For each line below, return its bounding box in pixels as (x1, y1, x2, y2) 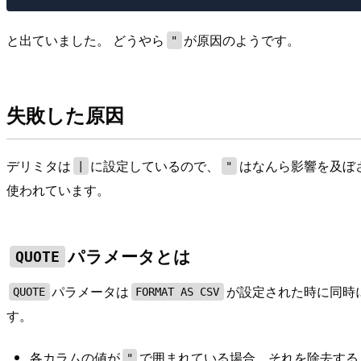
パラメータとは (68, 243, 192, 268)
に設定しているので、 (90, 156, 220, 175)
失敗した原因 (6, 101, 124, 129)
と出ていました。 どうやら (6, 31, 164, 50)
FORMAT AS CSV (135, 285, 220, 299)
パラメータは (52, 282, 130, 301)
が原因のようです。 (184, 31, 301, 50)
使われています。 (6, 180, 110, 199)
